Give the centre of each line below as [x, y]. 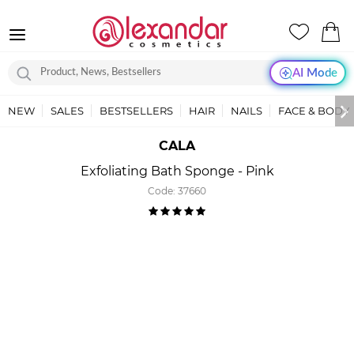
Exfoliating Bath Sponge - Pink [177, 171]
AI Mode [314, 73]
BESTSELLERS [136, 111]
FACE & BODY [314, 111]
